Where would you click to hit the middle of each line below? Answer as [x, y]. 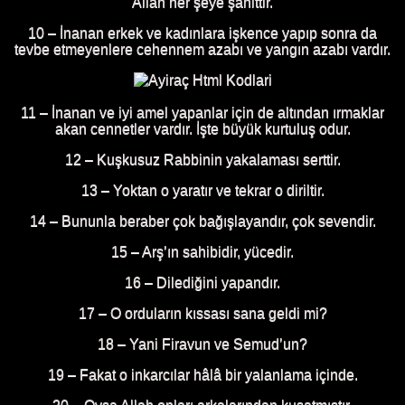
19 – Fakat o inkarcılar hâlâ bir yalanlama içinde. [202, 375]
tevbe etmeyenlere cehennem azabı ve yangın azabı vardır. [202, 50]
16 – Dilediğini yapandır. [202, 283]
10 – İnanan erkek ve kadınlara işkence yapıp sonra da [202, 33]
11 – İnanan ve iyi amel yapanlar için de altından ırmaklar [202, 113]
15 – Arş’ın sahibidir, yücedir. [202, 252]
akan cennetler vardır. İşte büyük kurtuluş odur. [202, 129]
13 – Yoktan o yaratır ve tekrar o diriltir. [202, 191]
